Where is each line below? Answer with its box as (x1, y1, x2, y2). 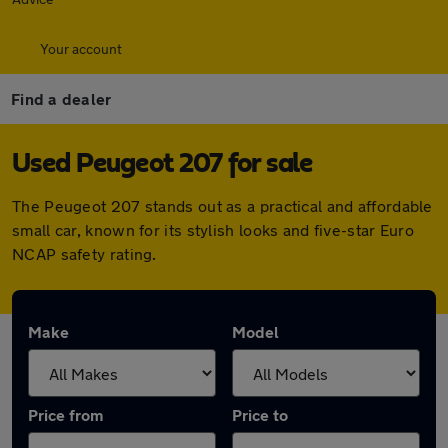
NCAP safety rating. (12, 244, 157, 263)
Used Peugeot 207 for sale (12, 150, 313, 178)
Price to (232, 405, 288, 424)
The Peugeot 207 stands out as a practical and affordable (12, 196, 433, 215)
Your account (40, 40, 122, 57)
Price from (28, 405, 103, 424)
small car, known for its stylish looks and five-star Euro (12, 220, 415, 239)
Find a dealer (11, 89, 112, 108)
